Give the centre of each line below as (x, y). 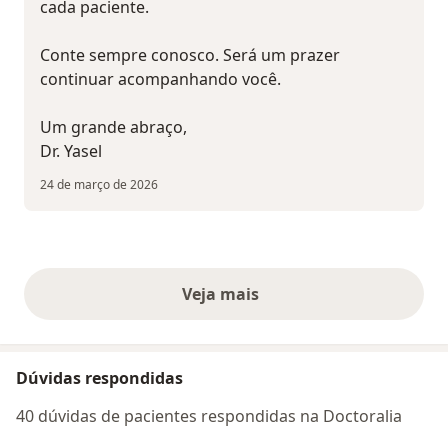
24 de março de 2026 (99, 185)
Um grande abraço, (113, 127)
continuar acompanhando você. (160, 79)
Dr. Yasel (71, 151)
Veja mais (224, 294)
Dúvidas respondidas (99, 378)
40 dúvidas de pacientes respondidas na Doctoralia (209, 416)
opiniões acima (283, 304)
